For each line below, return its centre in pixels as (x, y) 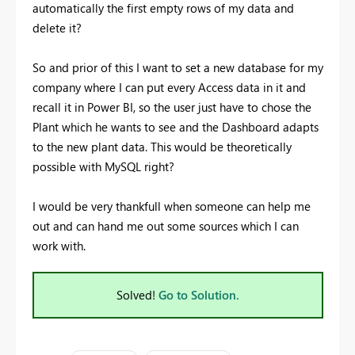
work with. (59, 245)
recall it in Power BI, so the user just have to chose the (172, 107)
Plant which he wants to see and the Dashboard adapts (176, 126)
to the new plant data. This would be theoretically (162, 146)
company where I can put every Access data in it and (169, 87)
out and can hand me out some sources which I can (166, 225)
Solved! (137, 294)
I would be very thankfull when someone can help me (172, 206)
